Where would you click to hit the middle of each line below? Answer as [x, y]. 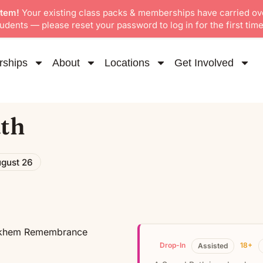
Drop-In [173, 245]
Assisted [213, 246]
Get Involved [204, 63]
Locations [127, 63]
